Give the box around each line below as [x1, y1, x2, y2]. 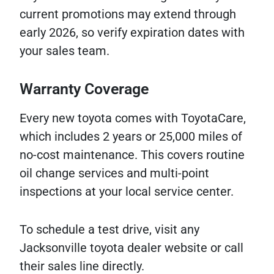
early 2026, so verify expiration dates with [20, 25, 245, 40]
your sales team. [20, 43, 109, 58]
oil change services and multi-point [20, 166, 209, 180]
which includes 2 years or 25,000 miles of [20, 129, 242, 144]
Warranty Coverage [20, 80, 149, 98]
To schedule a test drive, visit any [20, 222, 199, 237]
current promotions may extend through [20, 7, 236, 21]
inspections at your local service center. [20, 184, 234, 199]
